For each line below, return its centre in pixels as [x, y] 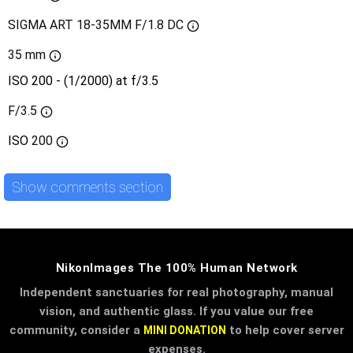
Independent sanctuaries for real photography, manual [176, 293]
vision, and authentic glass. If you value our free [176, 312]
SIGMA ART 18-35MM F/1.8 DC [96, 25]
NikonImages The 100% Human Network [176, 268]
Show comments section [87, 187]
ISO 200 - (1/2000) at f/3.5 [83, 81]
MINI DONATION [184, 331]
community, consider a [76, 331]
